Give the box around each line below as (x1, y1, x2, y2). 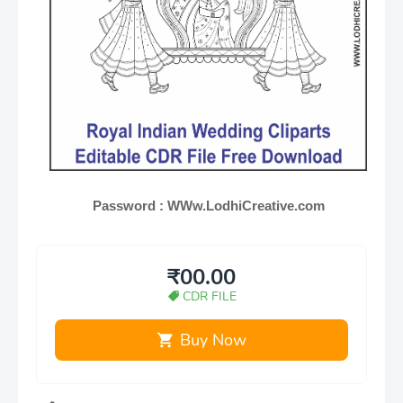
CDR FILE (182, 288, 237, 305)
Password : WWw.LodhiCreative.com (92, 198, 325, 213)
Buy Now (180, 328, 246, 351)
